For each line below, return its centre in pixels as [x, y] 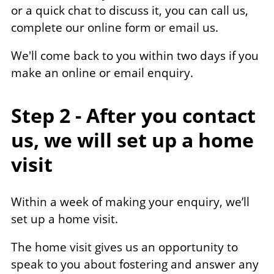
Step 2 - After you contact [133, 116]
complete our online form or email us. [115, 28]
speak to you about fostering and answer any [135, 265]
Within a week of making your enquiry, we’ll [130, 202]
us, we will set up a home [132, 140]
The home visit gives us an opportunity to [124, 247]
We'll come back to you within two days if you [135, 56]
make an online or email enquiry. [102, 73]
